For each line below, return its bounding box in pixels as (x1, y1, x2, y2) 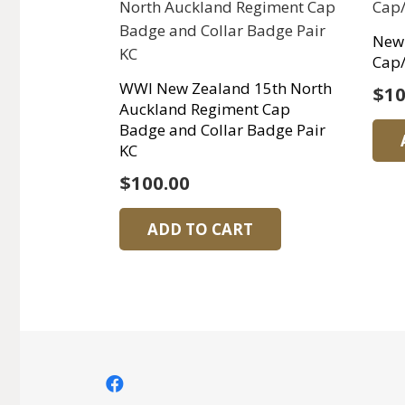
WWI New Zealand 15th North (119, 78, 333, 99)
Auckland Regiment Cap (119, 99, 291, 120)
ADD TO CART (146, 218, 253, 240)
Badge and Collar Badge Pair (119, 119, 326, 141)
